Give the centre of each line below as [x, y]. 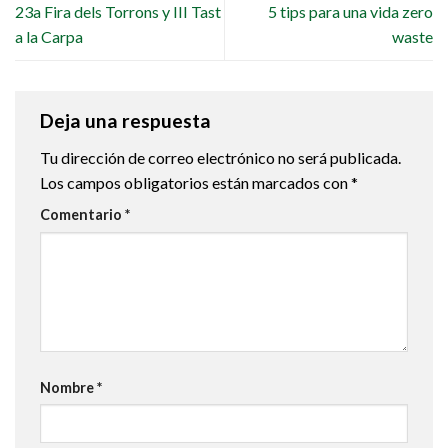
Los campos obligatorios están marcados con [195, 183]
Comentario [82, 215]
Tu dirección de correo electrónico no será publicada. [220, 158]
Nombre [68, 387]
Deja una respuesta [127, 120]
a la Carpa [49, 36]
